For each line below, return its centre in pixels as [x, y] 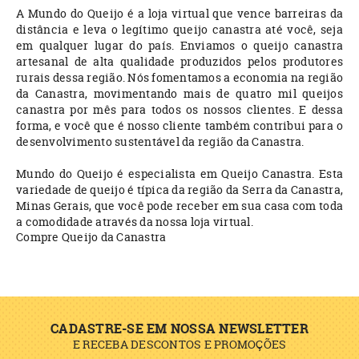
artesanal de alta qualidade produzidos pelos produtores [179, 62]
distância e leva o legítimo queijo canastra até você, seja [179, 30]
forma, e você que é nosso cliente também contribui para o [179, 126]
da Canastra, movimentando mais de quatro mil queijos [179, 94]
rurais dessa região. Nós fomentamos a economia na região [179, 78]
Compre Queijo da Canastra [91, 237]
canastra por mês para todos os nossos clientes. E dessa [179, 110]
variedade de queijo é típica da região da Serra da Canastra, [179, 190]
